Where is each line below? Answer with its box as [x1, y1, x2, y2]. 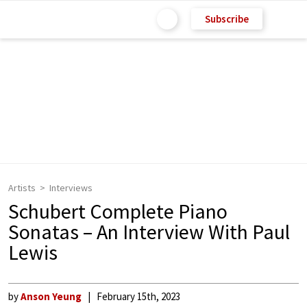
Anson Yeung [21, 290, 82, 303]
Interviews [49, 182, 93, 194]
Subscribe [205, 12, 249, 25]
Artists [8, 182, 36, 194]
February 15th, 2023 [97, 290, 180, 303]
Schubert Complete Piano [8, 198, 228, 224]
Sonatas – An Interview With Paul [8, 219, 290, 245]
